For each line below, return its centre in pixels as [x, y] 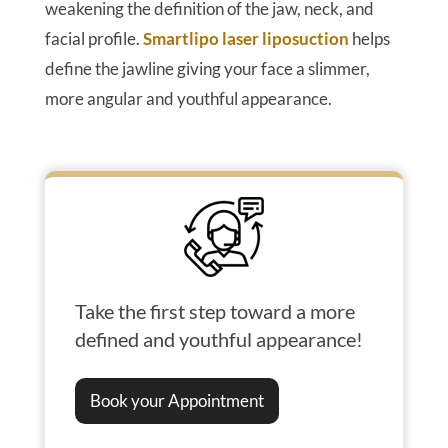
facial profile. [93, 39]
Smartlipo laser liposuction [245, 39]
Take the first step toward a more [214, 311]
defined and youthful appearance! [218, 339]
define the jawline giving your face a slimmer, [207, 69]
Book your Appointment [176, 401]
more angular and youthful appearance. [188, 99]
